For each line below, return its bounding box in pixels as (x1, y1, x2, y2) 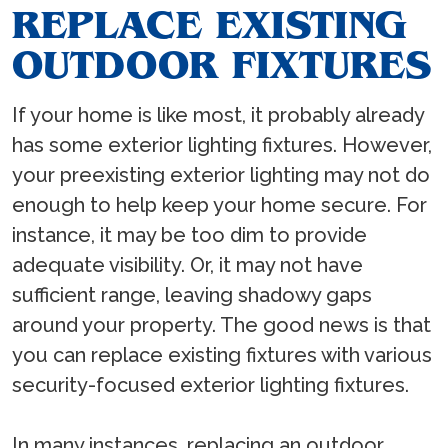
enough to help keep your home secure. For (12, 193, 427, 218)
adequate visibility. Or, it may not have (12, 253, 363, 278)
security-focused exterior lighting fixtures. (12, 373, 409, 398)
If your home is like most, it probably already (12, 103, 424, 128)
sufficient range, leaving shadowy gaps (12, 283, 372, 308)
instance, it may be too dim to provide (12, 223, 367, 248)
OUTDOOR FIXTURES (12, 41, 431, 89)
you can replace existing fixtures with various (12, 343, 432, 368)
